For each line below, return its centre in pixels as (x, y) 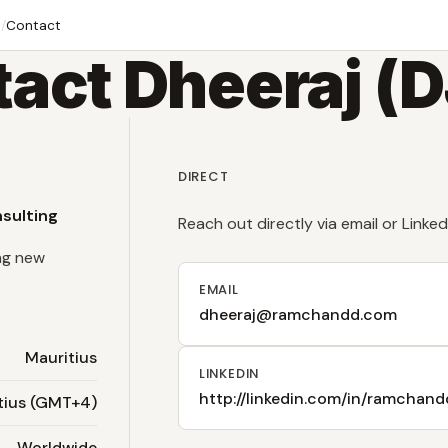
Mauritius (60, 357)
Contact (34, 25)
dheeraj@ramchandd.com (297, 314)
